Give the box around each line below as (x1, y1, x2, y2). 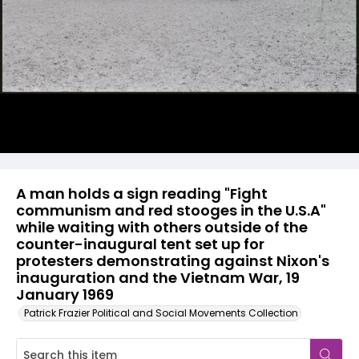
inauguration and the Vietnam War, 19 (16, 268, 300, 288)
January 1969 (16, 284, 114, 305)
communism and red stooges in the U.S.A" (16, 200, 326, 220)
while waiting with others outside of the (16, 217, 308, 237)
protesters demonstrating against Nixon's (16, 251, 329, 271)
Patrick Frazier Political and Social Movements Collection (24, 306, 298, 320)
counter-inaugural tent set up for (16, 234, 264, 254)
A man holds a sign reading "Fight (16, 184, 268, 204)
